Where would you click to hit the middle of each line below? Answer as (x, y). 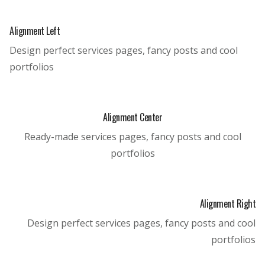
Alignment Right (227, 203)
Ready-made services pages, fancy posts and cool (132, 137)
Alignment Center (132, 117)
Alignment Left (35, 31)
